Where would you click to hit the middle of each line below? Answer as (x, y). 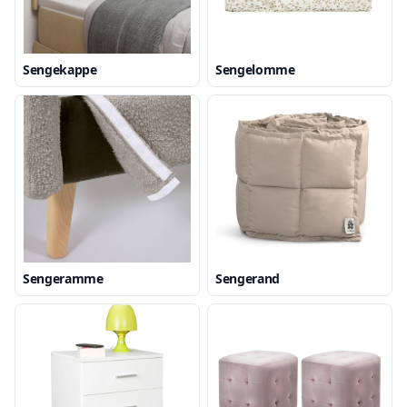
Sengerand (248, 278)
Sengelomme (255, 69)
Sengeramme (63, 278)
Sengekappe (60, 69)
